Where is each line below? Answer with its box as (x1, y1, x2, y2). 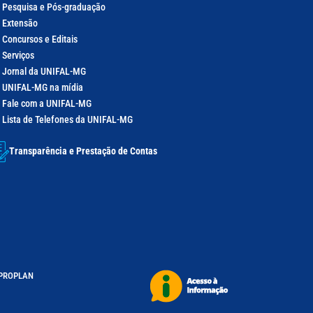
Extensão (2, 17, 38, 29)
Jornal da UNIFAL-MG (2, 65, 87, 77)
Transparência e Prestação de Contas (9, 145, 158, 156)
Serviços (2, 49, 35, 61)
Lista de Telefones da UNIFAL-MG (2, 113, 133, 125)
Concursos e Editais (2, 33, 78, 45)
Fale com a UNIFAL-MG (2, 97, 92, 109)
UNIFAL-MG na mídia (2, 81, 84, 93)
